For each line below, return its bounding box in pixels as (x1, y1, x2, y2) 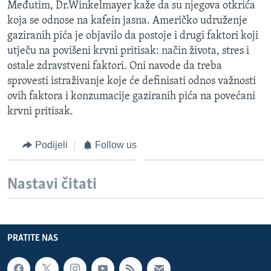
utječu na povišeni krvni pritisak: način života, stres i (7, 45, 249, 57)
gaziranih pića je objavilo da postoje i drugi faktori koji (7, 30, 258, 42)
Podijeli (34, 139, 68, 150)
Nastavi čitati (7, 177, 97, 194)
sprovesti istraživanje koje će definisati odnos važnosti (7, 75, 256, 87)
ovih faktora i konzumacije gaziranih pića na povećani (7, 90, 255, 102)
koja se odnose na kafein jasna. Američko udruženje (7, 15, 247, 27)
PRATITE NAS (7, 233, 58, 243)
